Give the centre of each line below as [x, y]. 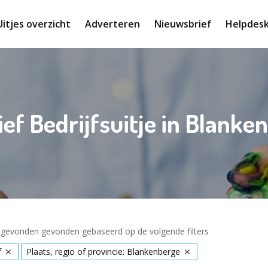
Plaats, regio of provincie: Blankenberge [103, 252]
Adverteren [112, 24]
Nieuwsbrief [183, 24]
